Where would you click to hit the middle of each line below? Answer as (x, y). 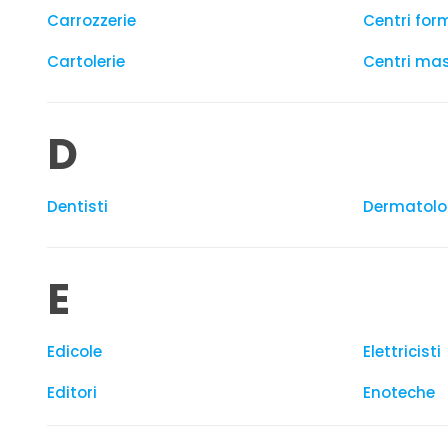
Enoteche (399, 392)
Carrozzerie (91, 20)
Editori (72, 392)
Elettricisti (402, 351)
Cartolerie (86, 61)
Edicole (74, 351)
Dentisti (77, 206)
